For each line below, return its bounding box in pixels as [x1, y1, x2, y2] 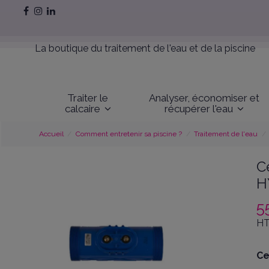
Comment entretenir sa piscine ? [75, 130, 182, 139]
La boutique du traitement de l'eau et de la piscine [35, 43, 256, 55]
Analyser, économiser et [149, 91, 260, 104]
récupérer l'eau [165, 102, 236, 115]
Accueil [38, 130, 64, 139]
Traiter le [67, 91, 109, 104]
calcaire [64, 102, 103, 115]
